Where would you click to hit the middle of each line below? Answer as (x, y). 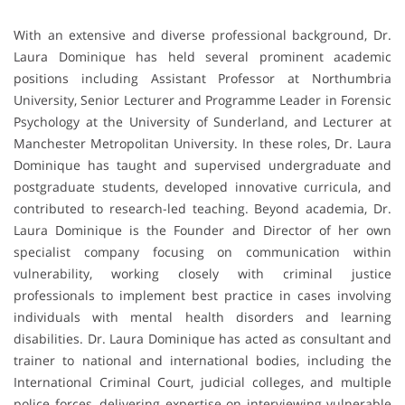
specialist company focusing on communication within (202, 251)
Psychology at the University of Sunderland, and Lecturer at (202, 121)
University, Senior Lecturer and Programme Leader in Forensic (202, 99)
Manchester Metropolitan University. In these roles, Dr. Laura (202, 143)
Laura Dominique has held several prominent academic (202, 56)
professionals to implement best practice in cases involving (202, 295)
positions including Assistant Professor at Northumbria (202, 78)
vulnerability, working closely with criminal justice (202, 273)
